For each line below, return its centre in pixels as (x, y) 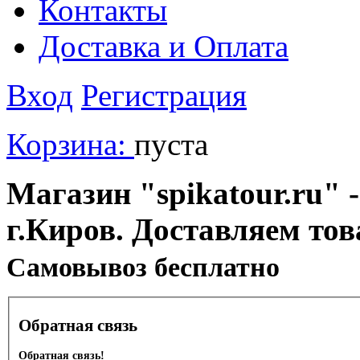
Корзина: (70, 144)
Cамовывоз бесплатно (143, 267)
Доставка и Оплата (164, 46)
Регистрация (164, 95)
